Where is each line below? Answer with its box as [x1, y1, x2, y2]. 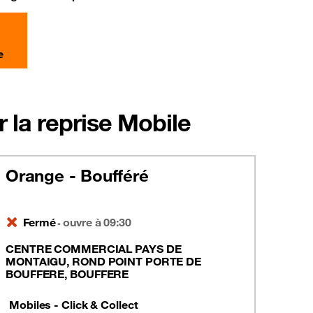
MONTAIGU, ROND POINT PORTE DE [6, 254, 202, 268]
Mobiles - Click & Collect [9, 298, 138, 312]
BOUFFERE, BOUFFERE [6, 267, 129, 281]
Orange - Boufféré [6, 165, 149, 186]
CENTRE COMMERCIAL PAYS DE [6, 242, 182, 256]
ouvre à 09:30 [63, 215, 131, 229]
